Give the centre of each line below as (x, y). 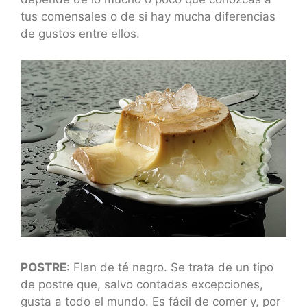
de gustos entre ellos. (80, 33)
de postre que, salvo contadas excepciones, (142, 285)
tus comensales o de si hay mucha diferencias (148, 16)
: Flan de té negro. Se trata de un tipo (170, 268)
